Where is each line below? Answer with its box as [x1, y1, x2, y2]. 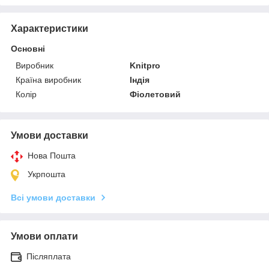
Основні [11, 43, 45, 53]
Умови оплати [11, 231, 78, 241]
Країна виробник [16, 74, 81, 85]
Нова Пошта [28, 150, 76, 160]
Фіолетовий [130, 89, 181, 99]
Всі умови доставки [11, 192, 95, 202]
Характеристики [11, 23, 88, 34]
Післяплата [26, 251, 71, 261]
